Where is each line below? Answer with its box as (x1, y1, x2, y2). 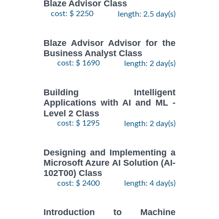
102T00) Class (44, 168, 102, 178)
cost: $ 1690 (57, 59, 100, 67)
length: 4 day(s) (124, 179, 175, 188)
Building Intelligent (44, 88, 175, 98)
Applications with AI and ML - (44, 98, 175, 108)
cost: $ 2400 (57, 179, 100, 187)
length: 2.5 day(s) (118, 10, 175, 18)
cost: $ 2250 (51, 9, 93, 18)
